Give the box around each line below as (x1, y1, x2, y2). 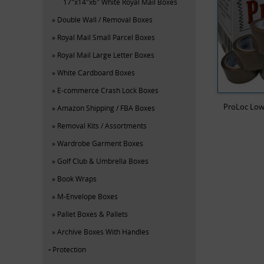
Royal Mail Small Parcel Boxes (57, 32, 155, 42)
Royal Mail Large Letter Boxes (57, 49, 154, 60)
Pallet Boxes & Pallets (57, 209, 128, 219)
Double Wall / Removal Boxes (57, 14, 153, 24)
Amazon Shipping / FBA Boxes (57, 103, 155, 113)
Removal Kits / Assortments (57, 120, 147, 130)
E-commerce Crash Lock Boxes (57, 85, 159, 95)
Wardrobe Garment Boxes (57, 138, 143, 148)
